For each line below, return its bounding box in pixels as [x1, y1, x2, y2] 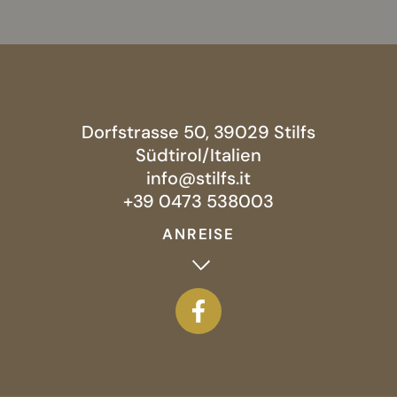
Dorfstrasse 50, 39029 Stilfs [81, 120, 316, 144]
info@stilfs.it [145, 166, 252, 190]
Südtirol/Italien [135, 143, 262, 167]
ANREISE [162, 224, 235, 245]
